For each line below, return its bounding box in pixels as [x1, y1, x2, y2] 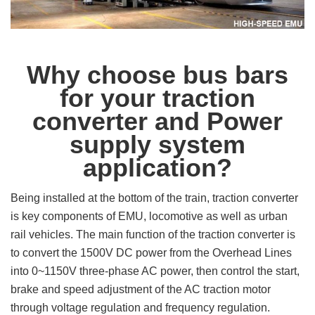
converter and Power [32, 106, 283, 136]
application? [83, 153, 232, 182]
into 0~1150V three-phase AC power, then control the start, [11, 264, 300, 277]
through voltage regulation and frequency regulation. [11, 301, 273, 314]
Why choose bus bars [27, 60, 288, 89]
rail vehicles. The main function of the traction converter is [11, 228, 295, 240]
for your [60, 83, 162, 112]
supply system [70, 129, 245, 159]
